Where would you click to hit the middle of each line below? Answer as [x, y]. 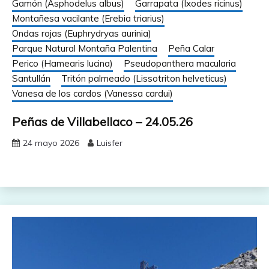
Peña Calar [191, 48]
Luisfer [110, 143]
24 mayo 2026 [51, 143]
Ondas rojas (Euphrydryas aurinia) [82, 33]
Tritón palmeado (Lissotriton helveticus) [144, 78]
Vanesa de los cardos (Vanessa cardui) [92, 93]
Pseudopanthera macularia [180, 63]
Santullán [31, 78]
